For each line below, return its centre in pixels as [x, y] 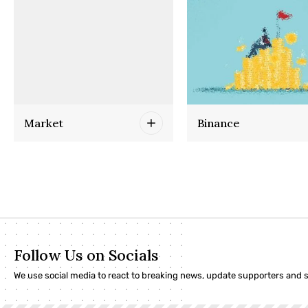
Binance [219, 123]
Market [44, 123]
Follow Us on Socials [86, 255]
